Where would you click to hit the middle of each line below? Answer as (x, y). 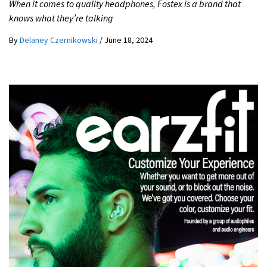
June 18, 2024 (128, 40)
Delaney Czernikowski (60, 40)
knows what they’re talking (61, 18)
